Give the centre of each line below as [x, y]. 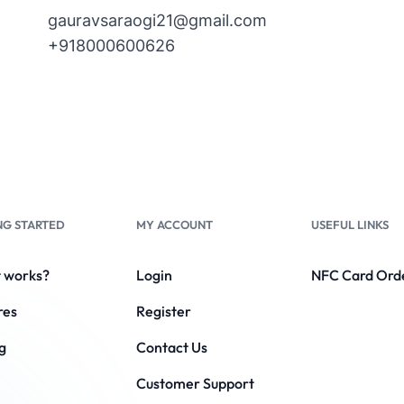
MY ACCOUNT [174, 225]
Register [163, 312]
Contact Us [171, 348]
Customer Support [195, 384]
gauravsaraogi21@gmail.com [158, 21]
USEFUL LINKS [350, 225]
